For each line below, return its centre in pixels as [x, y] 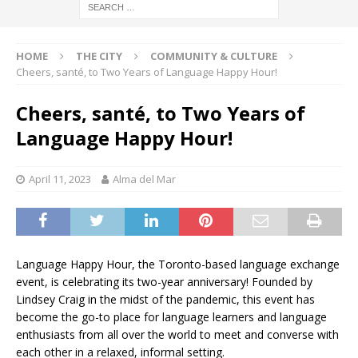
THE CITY [99, 56]
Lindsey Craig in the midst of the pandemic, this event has [165, 300]
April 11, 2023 [60, 179]
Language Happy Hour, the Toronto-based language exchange [178, 265]
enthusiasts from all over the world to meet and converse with [177, 335]
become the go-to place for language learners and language [171, 317]
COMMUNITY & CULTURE [214, 56]
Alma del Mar [144, 179]
